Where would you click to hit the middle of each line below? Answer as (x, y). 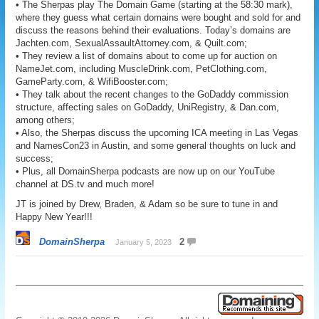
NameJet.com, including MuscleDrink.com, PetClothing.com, (142, 69)
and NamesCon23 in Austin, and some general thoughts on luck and (156, 146)
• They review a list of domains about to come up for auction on (147, 56)
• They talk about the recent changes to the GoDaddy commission (152, 94)
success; (35, 158)
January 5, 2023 (144, 242)
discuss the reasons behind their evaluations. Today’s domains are (153, 30)
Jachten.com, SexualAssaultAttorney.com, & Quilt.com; (132, 43)
